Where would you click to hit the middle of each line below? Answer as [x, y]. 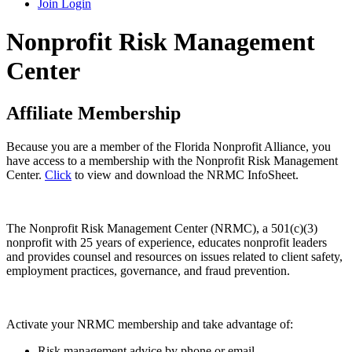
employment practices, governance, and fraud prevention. [148, 270]
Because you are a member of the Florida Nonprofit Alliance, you [169, 146]
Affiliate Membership [93, 113]
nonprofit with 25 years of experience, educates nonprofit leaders [167, 242]
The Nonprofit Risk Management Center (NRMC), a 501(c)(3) [162, 228]
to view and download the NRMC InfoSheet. [187, 174]
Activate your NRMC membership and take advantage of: [150, 324]
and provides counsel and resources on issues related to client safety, [174, 256]
